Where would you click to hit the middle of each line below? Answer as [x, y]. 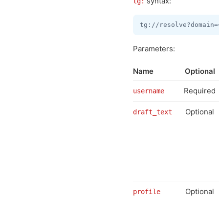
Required [200, 91]
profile [147, 192]
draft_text [153, 112]
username [149, 91]
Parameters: [154, 49]
